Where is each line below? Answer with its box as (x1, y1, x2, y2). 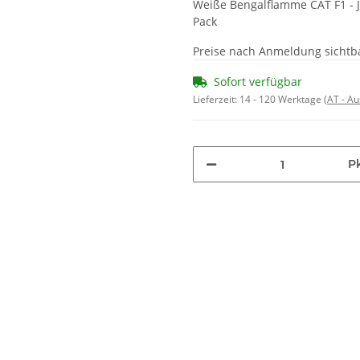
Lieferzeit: (193, 92, 239, 107)
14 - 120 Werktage (239, 92, 324, 107)
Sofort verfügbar (214, 74, 302, 90)
